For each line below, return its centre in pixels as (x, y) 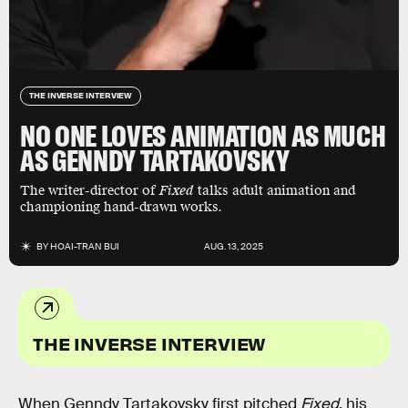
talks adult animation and (275, 191)
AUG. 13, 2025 (234, 246)
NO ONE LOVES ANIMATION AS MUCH (203, 136)
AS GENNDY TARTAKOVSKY (155, 160)
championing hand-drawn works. (121, 207)
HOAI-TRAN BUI (85, 246)
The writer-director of (90, 191)
